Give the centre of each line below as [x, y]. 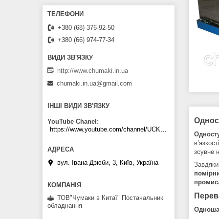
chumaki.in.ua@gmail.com [94, 84]
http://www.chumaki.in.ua [93, 70]
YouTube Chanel [72, 121]
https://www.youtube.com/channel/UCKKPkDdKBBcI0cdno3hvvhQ [164, 129]
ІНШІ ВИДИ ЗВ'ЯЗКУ [78, 106]
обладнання [65, 205]
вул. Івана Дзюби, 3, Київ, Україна [108, 162]
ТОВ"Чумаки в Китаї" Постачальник [110, 197]
